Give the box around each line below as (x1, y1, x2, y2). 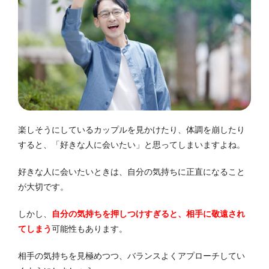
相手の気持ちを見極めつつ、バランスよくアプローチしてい (18, 250, 245, 261)
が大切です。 (18, 181, 68, 192)
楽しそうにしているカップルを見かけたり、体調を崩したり (18, 124, 245, 134)
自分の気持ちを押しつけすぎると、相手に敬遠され (52, 208, 245, 219)
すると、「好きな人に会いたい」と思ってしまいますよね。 (18, 139, 245, 150)
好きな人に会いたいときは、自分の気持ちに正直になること (18, 166, 245, 177)
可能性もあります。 (52, 223, 127, 234)
